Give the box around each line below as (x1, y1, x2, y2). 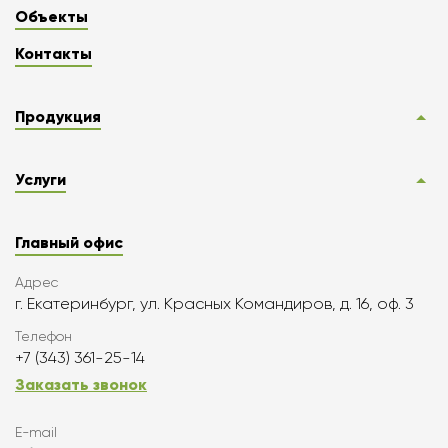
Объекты (15, 7, 88, 26)
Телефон (15, 328, 72, 344)
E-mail (15, 424, 57, 440)
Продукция (15, 107, 101, 126)
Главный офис (15, 233, 123, 252)
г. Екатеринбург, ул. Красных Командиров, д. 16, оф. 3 (15, 294, 414, 313)
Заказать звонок (15, 375, 147, 394)
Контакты (15, 44, 92, 63)
